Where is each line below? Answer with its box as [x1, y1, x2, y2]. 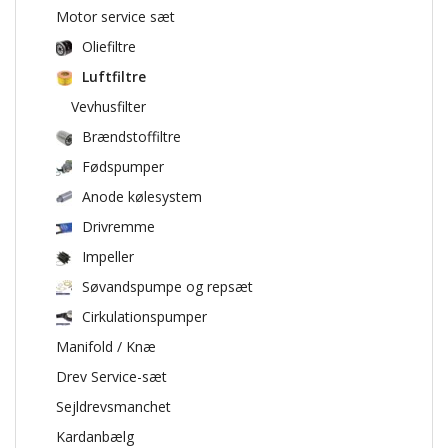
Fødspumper [82, 156, 164, 176]
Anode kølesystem [82, 186, 202, 206]
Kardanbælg [56, 426, 134, 446]
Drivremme [82, 216, 155, 236]
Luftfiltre [82, 66, 146, 86]
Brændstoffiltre [82, 126, 181, 146]
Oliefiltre [82, 36, 136, 56]
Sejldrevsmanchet [56, 396, 171, 416]
